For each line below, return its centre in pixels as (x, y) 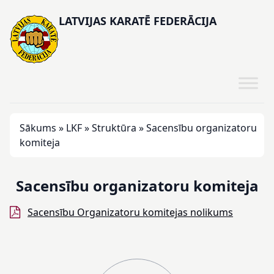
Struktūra (114, 128)
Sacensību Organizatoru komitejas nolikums (130, 212)
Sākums (38, 128)
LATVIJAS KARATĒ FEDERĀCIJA (138, 21)
